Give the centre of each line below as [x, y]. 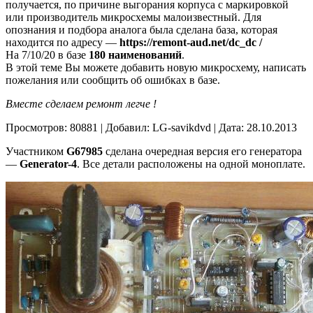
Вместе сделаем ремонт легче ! [81, 104]
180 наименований [135, 55]
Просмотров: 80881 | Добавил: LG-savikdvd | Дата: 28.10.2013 [151, 128]
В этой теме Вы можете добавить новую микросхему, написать [156, 68]
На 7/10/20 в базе [47, 55]
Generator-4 [48, 164]
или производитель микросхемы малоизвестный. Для [133, 17]
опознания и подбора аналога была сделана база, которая [141, 30]
